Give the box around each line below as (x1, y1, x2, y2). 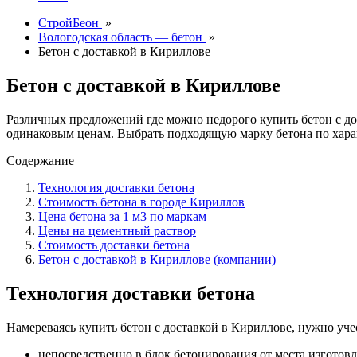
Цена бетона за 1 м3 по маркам (38, 209, 206, 223)
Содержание (6, 153, 74, 167)
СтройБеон (38, 16, 99, 29)
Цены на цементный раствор (38, 223, 196, 237)
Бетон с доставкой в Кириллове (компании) (38, 252, 276, 266)
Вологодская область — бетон (38, 30, 202, 44)
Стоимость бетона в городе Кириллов (38, 194, 245, 209)
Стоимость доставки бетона (38, 237, 190, 252)
